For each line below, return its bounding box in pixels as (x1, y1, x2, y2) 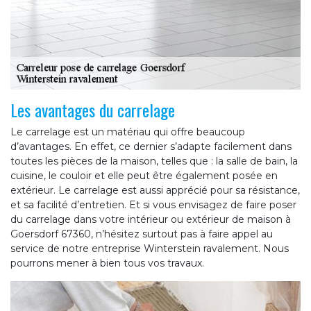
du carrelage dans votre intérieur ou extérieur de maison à (10, 213, 291, 226)
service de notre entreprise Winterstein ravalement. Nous (10, 242, 289, 255)
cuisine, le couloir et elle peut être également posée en (10, 169, 278, 183)
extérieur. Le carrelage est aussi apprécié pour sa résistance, (10, 184, 300, 197)
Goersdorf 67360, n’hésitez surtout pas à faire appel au (10, 228, 273, 241)
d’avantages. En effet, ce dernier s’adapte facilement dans (10, 140, 292, 153)
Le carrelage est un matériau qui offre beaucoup (10, 126, 245, 139)
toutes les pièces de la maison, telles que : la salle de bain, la (10, 155, 298, 168)
